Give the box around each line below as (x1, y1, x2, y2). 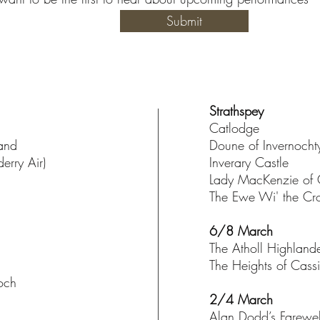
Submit (166, 12, 202, 29)
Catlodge (209, 119, 259, 136)
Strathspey (209, 102, 264, 119)
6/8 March (209, 222, 273, 239)
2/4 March (209, 291, 273, 308)
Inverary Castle (209, 154, 289, 171)
